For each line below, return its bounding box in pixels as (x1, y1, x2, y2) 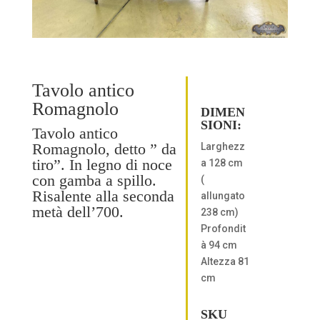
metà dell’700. (31, 203, 124, 221)
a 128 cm (200, 156, 243, 169)
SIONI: (200, 117, 241, 132)
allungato (200, 189, 245, 201)
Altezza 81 (200, 255, 249, 267)
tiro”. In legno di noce (31, 156, 172, 174)
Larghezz (200, 140, 245, 152)
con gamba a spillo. (31, 171, 156, 190)
